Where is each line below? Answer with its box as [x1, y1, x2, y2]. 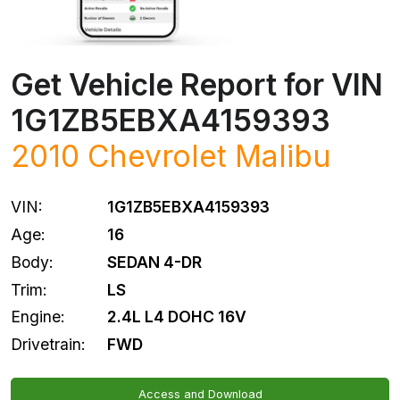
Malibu [235, 137, 331, 175]
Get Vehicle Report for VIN [11, 66, 383, 104]
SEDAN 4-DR [107, 252, 202, 271]
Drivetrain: [11, 335, 86, 354]
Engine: [11, 307, 65, 327]
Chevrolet [87, 137, 227, 175]
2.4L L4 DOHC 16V [107, 307, 246, 327]
